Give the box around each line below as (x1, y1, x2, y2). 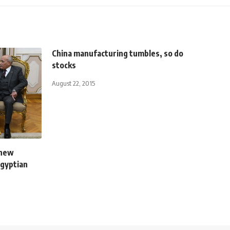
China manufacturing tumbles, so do (52, 48, 183, 59)
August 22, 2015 (52, 79, 95, 87)
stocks (52, 60, 76, 70)
